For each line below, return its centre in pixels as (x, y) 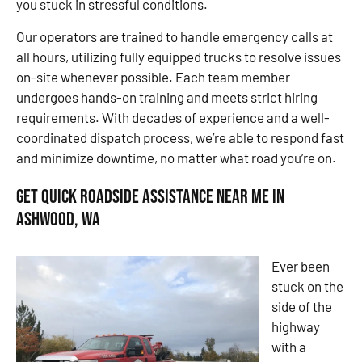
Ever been (301, 265)
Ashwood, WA (58, 220)
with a (289, 346)
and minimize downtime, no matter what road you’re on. (176, 157)
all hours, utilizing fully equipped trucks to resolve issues (179, 56)
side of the (302, 306)
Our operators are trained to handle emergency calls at (175, 36)
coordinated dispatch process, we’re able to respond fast (180, 137)
